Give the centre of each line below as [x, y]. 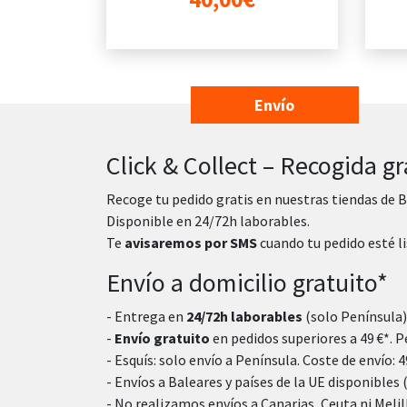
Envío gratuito [162, 338]
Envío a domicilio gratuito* [247, 282]
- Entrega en [146, 316]
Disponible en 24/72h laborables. [208, 220]
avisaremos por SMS [191, 242]
